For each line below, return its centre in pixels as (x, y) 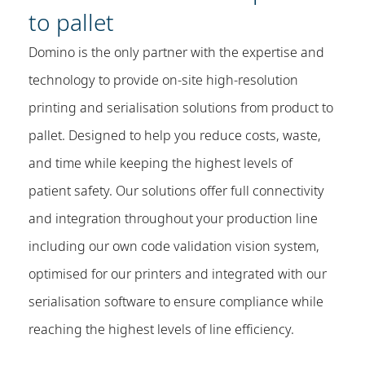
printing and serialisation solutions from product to (181, 107)
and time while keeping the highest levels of (161, 163)
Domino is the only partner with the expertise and (176, 52)
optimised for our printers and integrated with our (178, 273)
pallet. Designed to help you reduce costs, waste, (175, 135)
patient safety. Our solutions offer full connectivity (176, 190)
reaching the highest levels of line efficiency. (161, 329)
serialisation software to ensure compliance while (176, 301)
